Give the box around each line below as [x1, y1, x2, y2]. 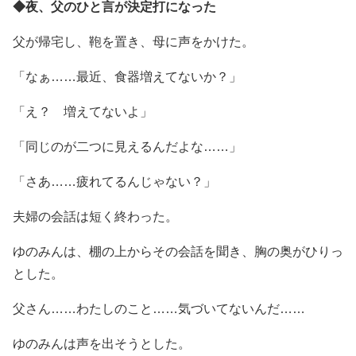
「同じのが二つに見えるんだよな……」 [13, 139, 242, 153]
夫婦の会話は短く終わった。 [13, 209, 178, 223]
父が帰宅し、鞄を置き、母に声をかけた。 [13, 34, 254, 48]
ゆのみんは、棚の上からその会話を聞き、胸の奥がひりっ [13, 244, 343, 258]
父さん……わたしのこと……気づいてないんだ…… [13, 301, 305, 315]
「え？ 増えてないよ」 [13, 104, 153, 118]
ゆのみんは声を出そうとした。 [13, 336, 191, 350]
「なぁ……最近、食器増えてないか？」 [13, 69, 242, 83]
